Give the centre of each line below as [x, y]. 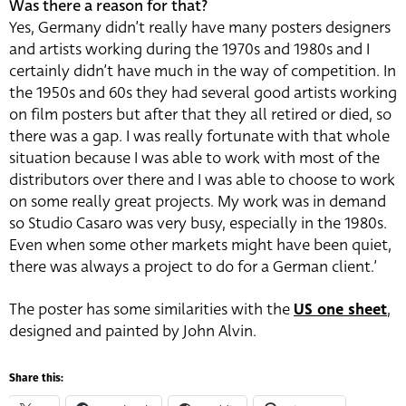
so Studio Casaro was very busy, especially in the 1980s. [198, 224]
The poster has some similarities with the [151, 310]
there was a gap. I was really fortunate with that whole [199, 137]
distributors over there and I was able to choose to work [202, 180]
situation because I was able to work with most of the [194, 159]
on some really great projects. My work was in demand [198, 202]
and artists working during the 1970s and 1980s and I [189, 50]
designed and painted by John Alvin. [133, 332]
